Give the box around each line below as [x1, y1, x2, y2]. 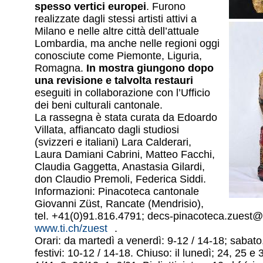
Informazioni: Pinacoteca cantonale [35, 186, 199, 198]
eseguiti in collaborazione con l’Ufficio [35, 87, 210, 99]
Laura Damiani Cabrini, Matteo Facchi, [35, 149, 215, 161]
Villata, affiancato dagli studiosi [35, 124, 179, 136]
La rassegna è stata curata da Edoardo [35, 112, 217, 124]
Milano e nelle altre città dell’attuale [35, 25, 199, 38]
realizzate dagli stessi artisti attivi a [35, 13, 197, 25]
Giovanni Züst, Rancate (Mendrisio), [35, 198, 204, 210]
